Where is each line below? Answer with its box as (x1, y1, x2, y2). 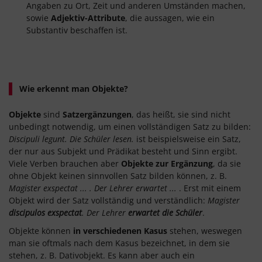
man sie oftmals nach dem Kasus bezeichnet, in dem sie (9, 237, 230, 249)
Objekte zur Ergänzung (121, 157, 213, 169)
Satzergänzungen (63, 108, 132, 120)
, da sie (213, 157, 241, 169)
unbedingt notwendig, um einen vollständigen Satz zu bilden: (9, 120, 251, 132)
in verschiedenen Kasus (71, 225, 167, 236)
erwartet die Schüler (128, 206, 202, 218)
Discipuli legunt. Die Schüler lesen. (9, 133, 136, 144)
